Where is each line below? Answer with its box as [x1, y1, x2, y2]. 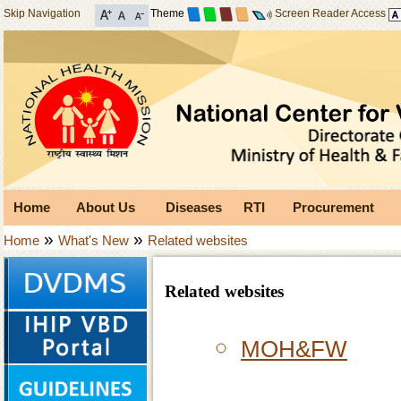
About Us [75, 200, 135, 215]
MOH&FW [241, 336, 347, 363]
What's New [58, 233, 129, 248]
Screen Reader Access [274, 7, 386, 21]
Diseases [166, 200, 222, 215]
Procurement [292, 200, 374, 215]
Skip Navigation [4, 7, 81, 20]
